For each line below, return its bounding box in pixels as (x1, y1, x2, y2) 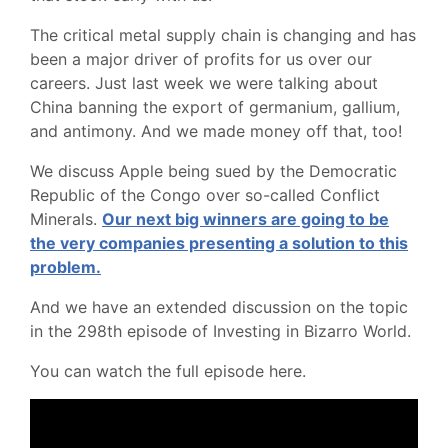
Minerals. (30, 209, 102, 229)
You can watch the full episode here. (30, 361, 311, 381)
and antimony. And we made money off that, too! (30, 121, 402, 141)
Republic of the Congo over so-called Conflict (30, 185, 380, 205)
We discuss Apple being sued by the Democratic (30, 161, 397, 181)
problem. (30, 257, 101, 277)
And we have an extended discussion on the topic (30, 297, 408, 317)
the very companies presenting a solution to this (30, 233, 408, 253)
